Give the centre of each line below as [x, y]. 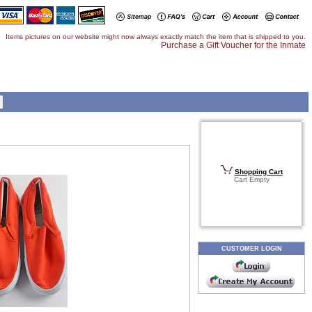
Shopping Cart [258, 172]
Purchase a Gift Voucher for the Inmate [233, 45]
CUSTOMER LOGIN [251, 249]
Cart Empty [251, 179]
